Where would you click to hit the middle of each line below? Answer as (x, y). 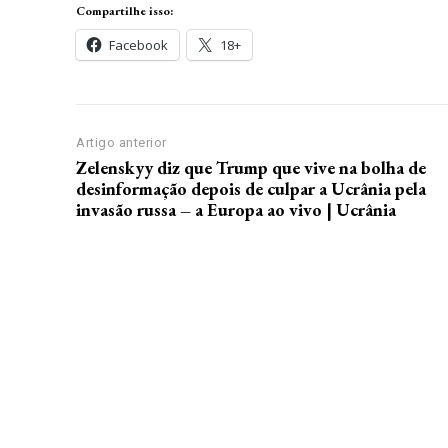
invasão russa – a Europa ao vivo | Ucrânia (236, 210)
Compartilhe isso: (124, 11)
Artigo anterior (121, 143)
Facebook (138, 45)
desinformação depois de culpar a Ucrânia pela (251, 189)
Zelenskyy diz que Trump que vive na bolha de (251, 168)
